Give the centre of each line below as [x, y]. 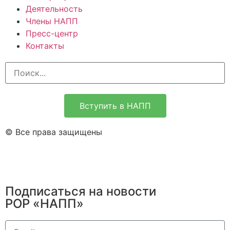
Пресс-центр [52, 33]
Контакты [45, 45]
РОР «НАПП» [44, 203]
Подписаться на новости [81, 191]
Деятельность [54, 8]
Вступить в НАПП [115, 106]
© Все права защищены [54, 132]
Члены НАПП [52, 21]
